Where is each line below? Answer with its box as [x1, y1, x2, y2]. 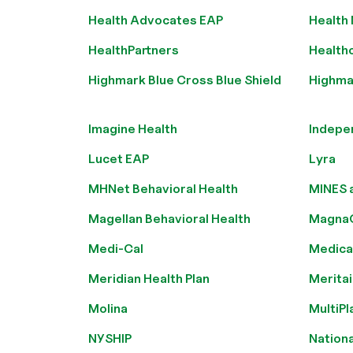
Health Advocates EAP [88, 13, 223, 28]
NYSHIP [88, 331, 132, 346]
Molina [88, 301, 128, 316]
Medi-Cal [88, 241, 143, 256]
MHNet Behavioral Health [88, 181, 238, 196]
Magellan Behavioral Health [88, 211, 251, 226]
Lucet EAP [88, 151, 149, 166]
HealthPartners [88, 43, 179, 58]
